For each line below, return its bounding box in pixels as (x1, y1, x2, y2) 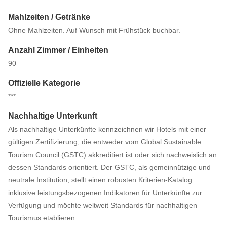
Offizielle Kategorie (8, 79, 80, 87)
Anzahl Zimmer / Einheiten (8, 46, 108, 54)
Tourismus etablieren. (8, 214, 77, 222)
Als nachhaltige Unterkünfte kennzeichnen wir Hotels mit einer (8, 125, 206, 133)
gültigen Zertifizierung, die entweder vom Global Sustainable (8, 138, 201, 146)
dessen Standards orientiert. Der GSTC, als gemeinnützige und (8, 163, 211, 171)
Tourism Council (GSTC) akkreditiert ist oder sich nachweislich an (8, 150, 217, 159)
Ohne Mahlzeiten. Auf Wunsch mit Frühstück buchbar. (8, 26, 180, 34)
